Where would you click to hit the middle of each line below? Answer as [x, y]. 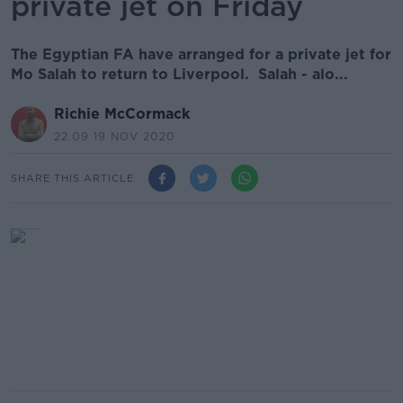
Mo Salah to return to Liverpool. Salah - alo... [179, 74]
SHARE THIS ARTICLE [72, 178]
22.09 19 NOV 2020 [115, 136]
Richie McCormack [122, 114]
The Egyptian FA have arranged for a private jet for [201, 54]
